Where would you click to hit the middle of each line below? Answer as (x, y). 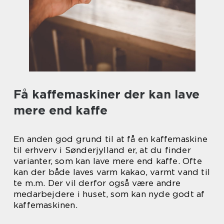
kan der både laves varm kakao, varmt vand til (112, 172)
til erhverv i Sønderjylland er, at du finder (102, 150)
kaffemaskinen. (45, 205)
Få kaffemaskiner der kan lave (106, 94)
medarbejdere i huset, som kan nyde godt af (109, 194)
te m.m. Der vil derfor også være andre (97, 183)
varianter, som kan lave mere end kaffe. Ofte (108, 161)
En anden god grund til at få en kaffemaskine (110, 139)
